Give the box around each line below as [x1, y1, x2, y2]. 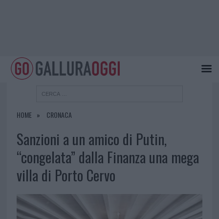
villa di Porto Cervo [16, 165, 115, 186]
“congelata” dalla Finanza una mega [16, 147, 199, 168]
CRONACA [46, 109, 72, 120]
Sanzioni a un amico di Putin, [16, 129, 167, 150]
